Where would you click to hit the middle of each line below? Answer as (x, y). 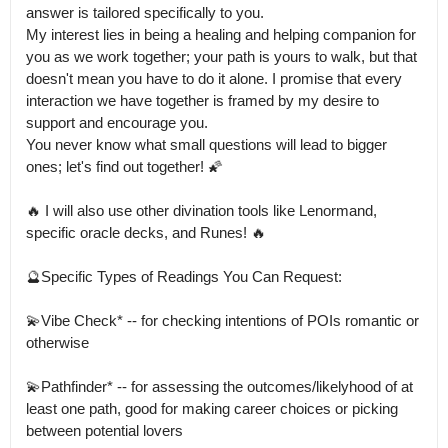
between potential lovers (104, 430)
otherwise (57, 342)
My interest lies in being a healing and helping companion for (221, 34)
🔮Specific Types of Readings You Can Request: (184, 276)
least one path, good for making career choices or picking (212, 408)
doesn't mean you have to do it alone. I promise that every (214, 78)
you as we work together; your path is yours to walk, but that (221, 56)
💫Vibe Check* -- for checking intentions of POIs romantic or (222, 320)
